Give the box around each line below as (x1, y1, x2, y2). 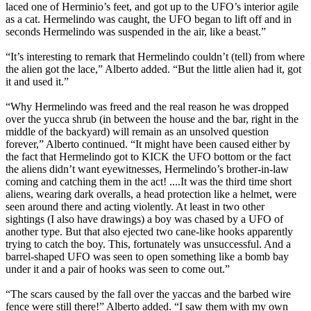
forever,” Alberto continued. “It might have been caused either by (6, 138, 290, 151)
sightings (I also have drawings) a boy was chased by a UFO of (6, 213, 283, 226)
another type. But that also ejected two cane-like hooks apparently (6, 226, 293, 238)
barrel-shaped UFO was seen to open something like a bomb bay (6, 251, 289, 263)
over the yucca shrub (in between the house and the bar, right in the (6, 113, 299, 126)
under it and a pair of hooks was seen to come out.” (6, 263, 230, 276)
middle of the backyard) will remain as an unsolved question (6, 126, 269, 138)
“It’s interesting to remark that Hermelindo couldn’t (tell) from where (6, 51, 305, 63)
